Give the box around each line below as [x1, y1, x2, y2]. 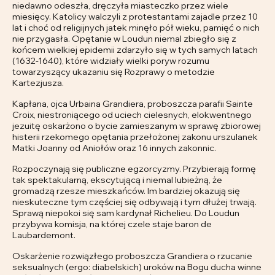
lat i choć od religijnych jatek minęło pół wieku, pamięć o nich [12, 21, 260, 34]
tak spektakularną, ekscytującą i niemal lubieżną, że [12, 174, 222, 186]
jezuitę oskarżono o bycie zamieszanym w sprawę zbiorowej [12, 120, 261, 132]
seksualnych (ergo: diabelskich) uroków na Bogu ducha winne [12, 261, 261, 273]
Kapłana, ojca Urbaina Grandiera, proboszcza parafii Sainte [12, 98, 253, 110]
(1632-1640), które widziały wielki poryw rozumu [12, 55, 209, 67]
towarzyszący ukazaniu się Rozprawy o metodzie [12, 66, 215, 78]
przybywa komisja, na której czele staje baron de [12, 218, 212, 230]
